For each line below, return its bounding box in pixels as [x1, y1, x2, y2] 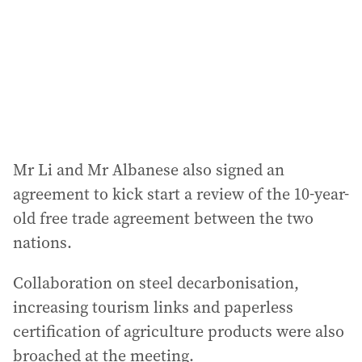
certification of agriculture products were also [13, 320, 344, 343]
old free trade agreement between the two [13, 207, 314, 229]
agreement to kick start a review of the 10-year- [13, 183, 349, 205]
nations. [13, 231, 72, 254]
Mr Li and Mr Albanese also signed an [13, 158, 284, 181]
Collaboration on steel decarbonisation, [13, 271, 299, 294]
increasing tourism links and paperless [13, 296, 293, 318]
